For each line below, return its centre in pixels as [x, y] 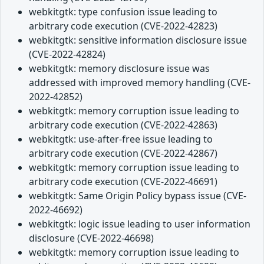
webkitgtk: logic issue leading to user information [140, 224]
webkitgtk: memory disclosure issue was [119, 69]
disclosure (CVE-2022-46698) [91, 238]
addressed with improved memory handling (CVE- [140, 83]
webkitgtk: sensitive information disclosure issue [138, 40]
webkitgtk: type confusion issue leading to [123, 12]
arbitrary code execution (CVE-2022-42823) [123, 26]
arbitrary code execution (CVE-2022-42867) [123, 154]
